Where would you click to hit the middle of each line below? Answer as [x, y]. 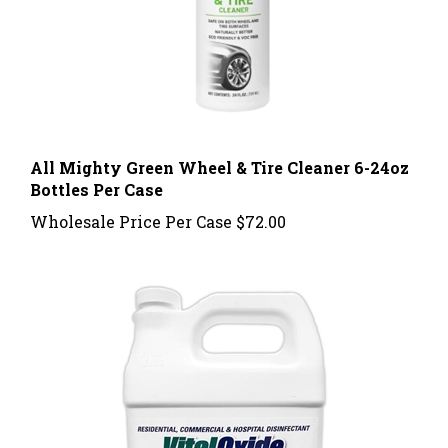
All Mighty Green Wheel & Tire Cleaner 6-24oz [219, 148]
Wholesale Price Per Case [131, 202]
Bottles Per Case [96, 170]
